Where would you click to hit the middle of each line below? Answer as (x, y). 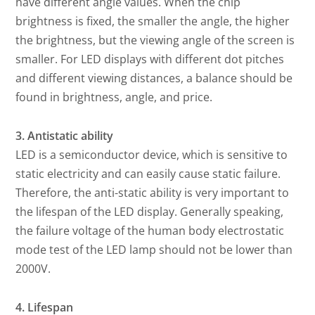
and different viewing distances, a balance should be (154, 78)
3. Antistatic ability (65, 135)
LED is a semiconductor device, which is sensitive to (152, 154)
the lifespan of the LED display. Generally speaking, (150, 211)
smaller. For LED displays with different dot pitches (150, 59)
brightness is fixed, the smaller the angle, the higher (153, 21)
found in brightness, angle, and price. (114, 97)
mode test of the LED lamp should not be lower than (154, 249)
